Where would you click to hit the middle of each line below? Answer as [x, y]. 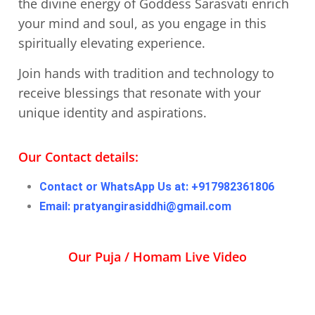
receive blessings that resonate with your [140, 93]
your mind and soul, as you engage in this [142, 23]
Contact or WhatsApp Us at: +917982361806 [157, 187]
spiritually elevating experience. [112, 43]
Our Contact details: [78, 157]
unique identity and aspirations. [112, 112]
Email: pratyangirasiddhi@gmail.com [135, 206]
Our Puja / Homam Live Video [157, 257]
